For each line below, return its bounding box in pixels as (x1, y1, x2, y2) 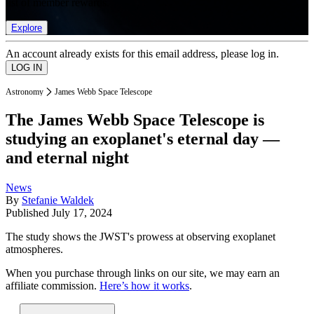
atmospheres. (6, 243, 63, 256)
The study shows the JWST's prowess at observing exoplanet (6, 231, 275, 243)
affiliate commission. (6, 280, 100, 292)
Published (6, 207, 52, 219)
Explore (11, 22, 42, 33)
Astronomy (6, 86, 43, 97)
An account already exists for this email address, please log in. (6, 47, 279, 60)
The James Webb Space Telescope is (6, 111, 264, 130)
